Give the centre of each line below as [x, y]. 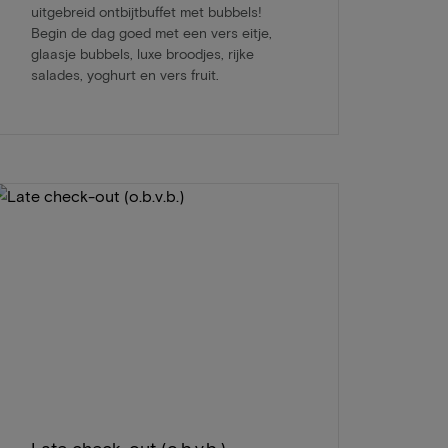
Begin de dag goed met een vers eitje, [151, 32]
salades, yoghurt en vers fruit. [124, 74]
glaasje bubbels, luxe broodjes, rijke [142, 53]
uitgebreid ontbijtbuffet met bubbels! [146, 11]
